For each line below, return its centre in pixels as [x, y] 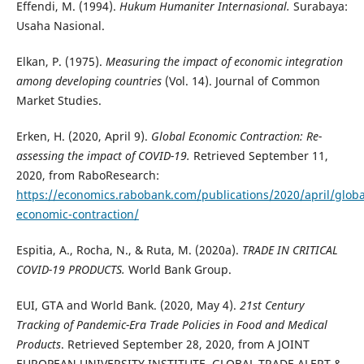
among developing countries [89, 80]
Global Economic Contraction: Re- [236, 136]
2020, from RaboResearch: [87, 175]
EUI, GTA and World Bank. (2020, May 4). [128, 305]
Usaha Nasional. [60, 25]
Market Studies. [58, 100]
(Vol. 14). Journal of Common [240, 80]
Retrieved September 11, [259, 155]
